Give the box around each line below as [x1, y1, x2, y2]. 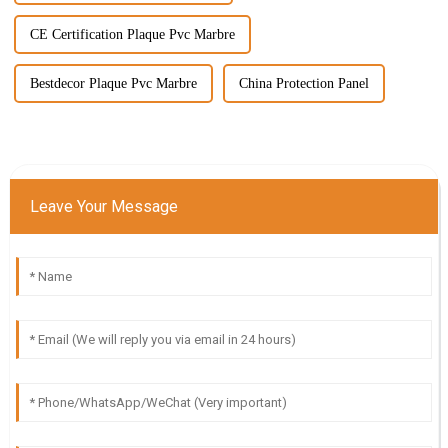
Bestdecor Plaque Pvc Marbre [29, 76, 197, 92]
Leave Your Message [29, 197, 178, 217]
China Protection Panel [238, 76, 369, 92]
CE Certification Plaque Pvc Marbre [29, 27, 235, 43]
